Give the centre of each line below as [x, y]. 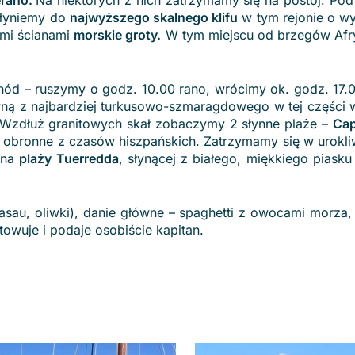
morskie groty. [118, 35]
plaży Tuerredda [69, 158]
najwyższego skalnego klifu [154, 17]
